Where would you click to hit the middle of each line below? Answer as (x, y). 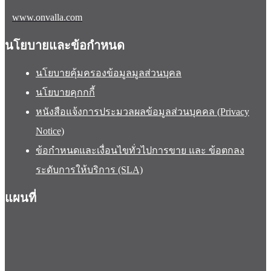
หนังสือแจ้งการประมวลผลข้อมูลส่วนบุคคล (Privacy (142, 112)
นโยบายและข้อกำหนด (65, 46)
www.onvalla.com (47, 18)
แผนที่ (21, 198)
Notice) (50, 131)
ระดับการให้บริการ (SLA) (89, 170)
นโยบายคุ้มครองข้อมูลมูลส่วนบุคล (109, 73)
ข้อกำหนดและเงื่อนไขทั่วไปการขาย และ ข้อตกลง (140, 151)
